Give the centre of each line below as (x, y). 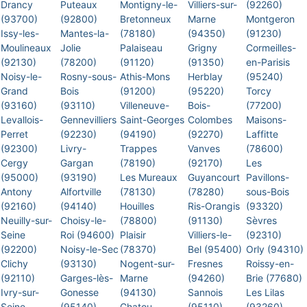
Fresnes (205, 263)
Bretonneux (146, 19)
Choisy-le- (83, 220)
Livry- (73, 148)
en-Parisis (268, 62)
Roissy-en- (270, 263)
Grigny (202, 48)
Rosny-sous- (88, 76)
